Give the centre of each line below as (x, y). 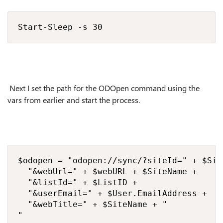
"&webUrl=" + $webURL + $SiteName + (110, 171)
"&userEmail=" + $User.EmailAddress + (115, 193)
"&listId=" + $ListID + (80, 182)
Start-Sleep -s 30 (60, 27)
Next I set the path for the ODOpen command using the (104, 88)
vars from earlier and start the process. (74, 100)
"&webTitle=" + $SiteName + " (93, 204)
